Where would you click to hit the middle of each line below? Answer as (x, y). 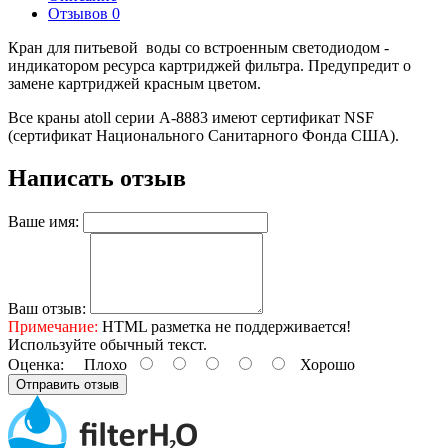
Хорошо (321, 365)
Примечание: (53, 327)
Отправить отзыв (67, 385)
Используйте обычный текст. (107, 345)
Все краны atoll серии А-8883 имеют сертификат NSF (191, 118)
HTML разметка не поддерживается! (224, 327)
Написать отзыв (97, 178)
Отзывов (80, 14)
